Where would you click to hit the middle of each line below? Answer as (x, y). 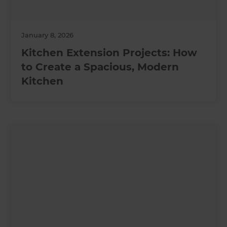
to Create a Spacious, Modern (100, 67)
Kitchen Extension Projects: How (109, 52)
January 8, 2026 (48, 35)
